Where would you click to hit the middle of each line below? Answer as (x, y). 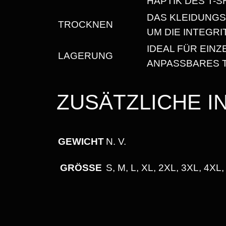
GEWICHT (81, 141)
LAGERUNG (86, 55)
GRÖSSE (78, 167)
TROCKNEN (86, 24)
